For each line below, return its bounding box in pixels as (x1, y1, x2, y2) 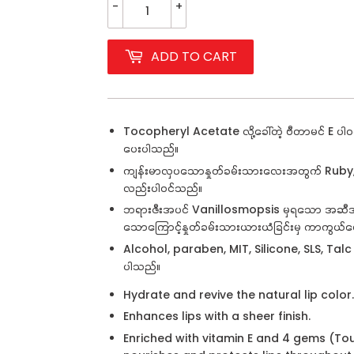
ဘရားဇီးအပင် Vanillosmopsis (123, 201, 280, 218)
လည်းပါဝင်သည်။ (123, 179, 202, 196)
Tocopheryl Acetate (123, 123, 239, 139)
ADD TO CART (151, 47, 237, 66)
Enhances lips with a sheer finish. (123, 308, 311, 325)
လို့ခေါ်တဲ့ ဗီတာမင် (239, 123, 328, 139)
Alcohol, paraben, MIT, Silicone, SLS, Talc (123, 240, 352, 257)
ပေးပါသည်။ (123, 141, 179, 156)
